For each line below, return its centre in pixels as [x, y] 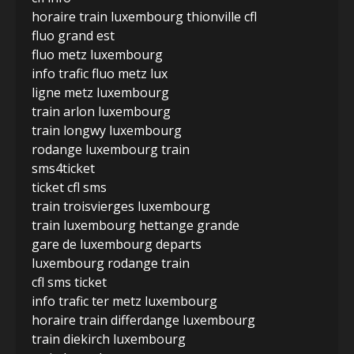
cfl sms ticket [69, 282]
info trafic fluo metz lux [100, 73]
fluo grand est [73, 35]
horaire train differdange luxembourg [143, 320]
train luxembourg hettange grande [136, 225]
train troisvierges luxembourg [121, 206]
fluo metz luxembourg [97, 54]
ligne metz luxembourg [100, 92]
